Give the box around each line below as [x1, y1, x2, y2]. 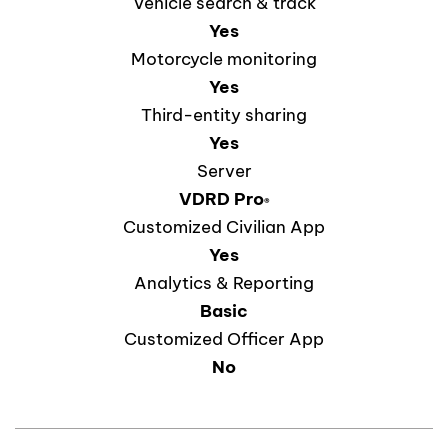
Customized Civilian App [123, 215, 325, 238]
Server [196, 159, 252, 182]
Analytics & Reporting [134, 271, 314, 294]
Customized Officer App [124, 327, 324, 350]
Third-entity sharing [141, 103, 307, 126]
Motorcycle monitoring [131, 47, 317, 70]
